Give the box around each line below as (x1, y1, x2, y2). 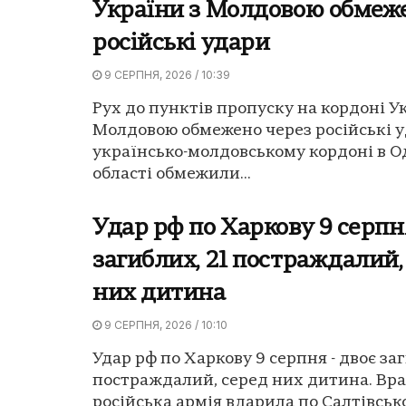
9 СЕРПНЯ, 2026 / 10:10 (101, 317, 227, 332)
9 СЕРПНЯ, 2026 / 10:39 (101, 67, 230, 82)
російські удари (92, 32, 270, 55)
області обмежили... (92, 165, 251, 183)
